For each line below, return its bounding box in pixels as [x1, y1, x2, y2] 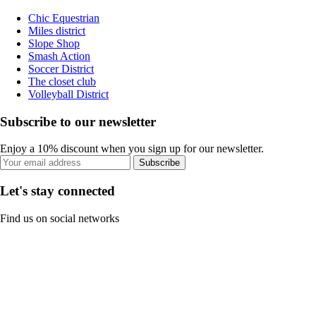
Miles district [28, 24, 85, 37]
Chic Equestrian [28, 11, 99, 24]
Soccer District [28, 62, 94, 75]
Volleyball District [28, 87, 109, 100]
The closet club [28, 75, 96, 87]
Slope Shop [28, 37, 80, 49]
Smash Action [28, 49, 90, 62]
